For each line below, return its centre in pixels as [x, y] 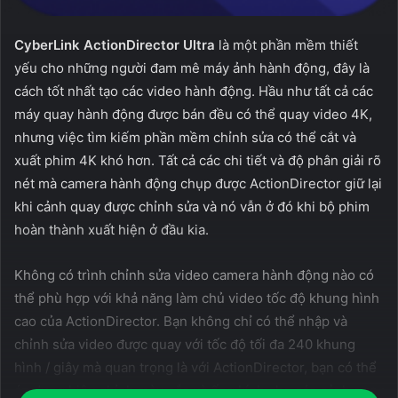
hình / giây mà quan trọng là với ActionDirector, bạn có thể [195, 367]
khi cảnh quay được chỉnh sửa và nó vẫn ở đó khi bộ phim [192, 207]
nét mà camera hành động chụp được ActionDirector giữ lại [198, 183]
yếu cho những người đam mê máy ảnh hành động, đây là [192, 68]
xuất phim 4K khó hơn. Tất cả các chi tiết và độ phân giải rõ [198, 160]
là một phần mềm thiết [287, 45]
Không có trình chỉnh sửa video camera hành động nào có [194, 275]
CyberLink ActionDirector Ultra [115, 45]
